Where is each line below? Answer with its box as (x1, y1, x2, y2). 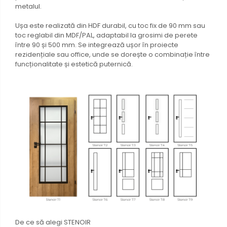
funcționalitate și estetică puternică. (15, 59, 133, 69)
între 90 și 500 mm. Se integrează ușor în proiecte (15, 40, 178, 50)
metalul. (15, 1, 42, 11)
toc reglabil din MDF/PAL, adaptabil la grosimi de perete (15, 30, 198, 40)
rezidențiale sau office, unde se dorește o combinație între (15, 49, 210, 59)
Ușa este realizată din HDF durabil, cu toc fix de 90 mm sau (15, 20, 205, 30)
